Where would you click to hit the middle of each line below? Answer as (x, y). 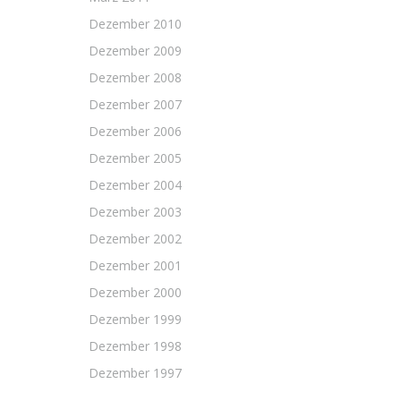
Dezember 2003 (135, 212)
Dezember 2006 (135, 131)
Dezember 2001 (135, 265)
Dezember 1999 (135, 319)
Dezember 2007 (135, 104)
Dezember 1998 (135, 346)
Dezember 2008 (135, 77)
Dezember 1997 (135, 373)
